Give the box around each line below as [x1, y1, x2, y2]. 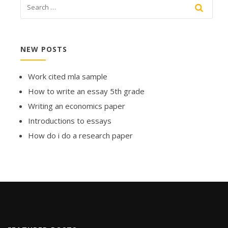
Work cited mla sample [28, 71, 107, 82]
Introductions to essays [28, 116, 111, 126]
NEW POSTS [20, 44, 67, 54]
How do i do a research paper [28, 130, 133, 141]
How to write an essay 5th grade [28, 86, 145, 97]
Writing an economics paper [28, 101, 125, 111]
